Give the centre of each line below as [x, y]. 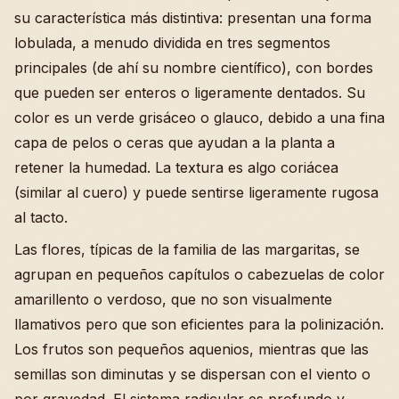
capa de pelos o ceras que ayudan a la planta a [175, 143]
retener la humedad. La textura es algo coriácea [176, 168]
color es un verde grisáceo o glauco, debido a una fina [199, 118]
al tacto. [41, 218]
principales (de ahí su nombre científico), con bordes [194, 68]
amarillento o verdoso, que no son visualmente [173, 300]
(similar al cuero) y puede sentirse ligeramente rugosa [196, 193]
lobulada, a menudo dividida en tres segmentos [172, 43]
